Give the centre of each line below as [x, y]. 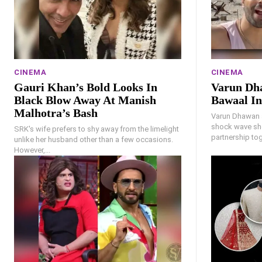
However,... [32, 150]
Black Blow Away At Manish [85, 100]
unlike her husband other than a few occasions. [94, 139]
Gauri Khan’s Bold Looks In [86, 87]
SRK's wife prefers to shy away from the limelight [96, 129]
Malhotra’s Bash [56, 113]
